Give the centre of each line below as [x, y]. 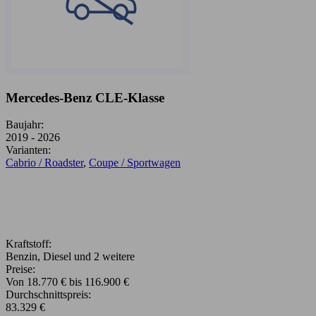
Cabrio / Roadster [44, 163]
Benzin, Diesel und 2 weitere [70, 257]
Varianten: [28, 150]
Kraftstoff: [29, 244]
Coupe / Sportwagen [135, 163]
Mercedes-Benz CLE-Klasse [85, 97]
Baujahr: [25, 125]
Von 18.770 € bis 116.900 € [67, 282]
